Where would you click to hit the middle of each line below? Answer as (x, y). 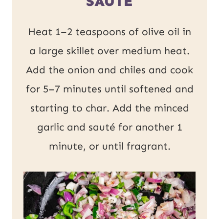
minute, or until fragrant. (109, 146)
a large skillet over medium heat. (109, 51)
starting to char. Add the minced (109, 108)
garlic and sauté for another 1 (109, 127)
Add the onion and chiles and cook (109, 70)
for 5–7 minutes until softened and (109, 89)
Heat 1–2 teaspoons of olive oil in (109, 32)
